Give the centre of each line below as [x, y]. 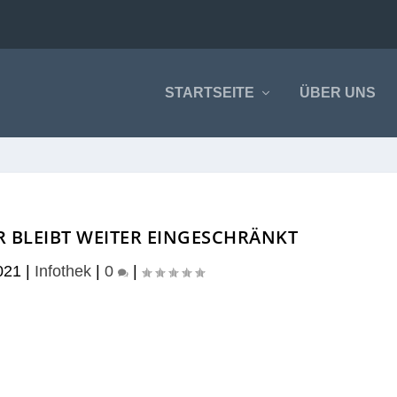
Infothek [62, 271]
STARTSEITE [209, 93]
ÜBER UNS [337, 93]
